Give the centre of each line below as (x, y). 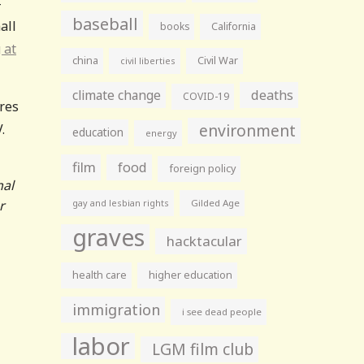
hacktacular (205, 241)
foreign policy (203, 169)
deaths (273, 95)
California (234, 26)
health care (100, 275)
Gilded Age (216, 203)
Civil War (218, 61)
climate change (117, 95)
